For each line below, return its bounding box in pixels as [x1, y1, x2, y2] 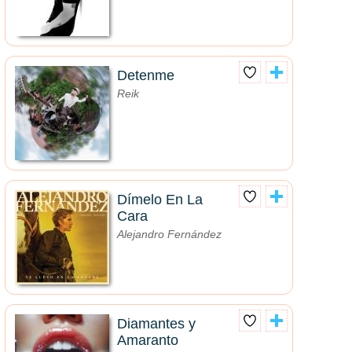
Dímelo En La [117, 192, 203, 208]
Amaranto [117, 332, 178, 349]
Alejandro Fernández [117, 228, 222, 241]
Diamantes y [117, 316, 196, 332]
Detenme [117, 68, 174, 84]
